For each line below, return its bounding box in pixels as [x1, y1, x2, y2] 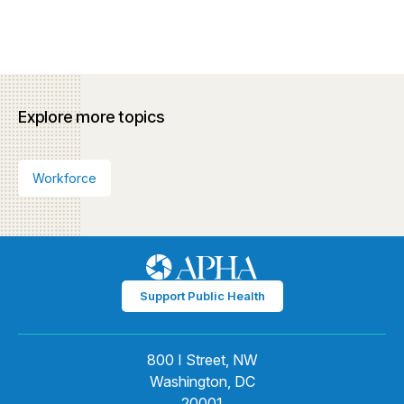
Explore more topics [18, 106, 164, 126]
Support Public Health [139, 288, 265, 303]
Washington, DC [149, 372, 255, 390]
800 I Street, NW [146, 350, 258, 369]
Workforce [32, 170, 96, 186]
